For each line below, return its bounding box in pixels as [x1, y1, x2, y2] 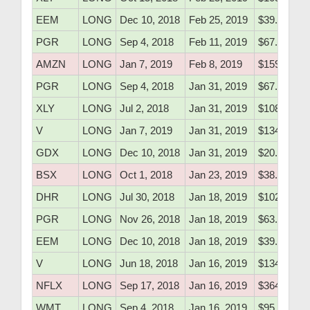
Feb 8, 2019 [189, 58, 242, 71]
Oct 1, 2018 [120, 169, 172, 181]
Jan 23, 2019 [189, 169, 247, 181]
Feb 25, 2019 [189, 14, 248, 26]
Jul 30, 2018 [120, 191, 174, 203]
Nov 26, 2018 [120, 213, 180, 226]
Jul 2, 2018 [120, 102, 169, 115]
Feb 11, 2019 [189, 36, 247, 48]
